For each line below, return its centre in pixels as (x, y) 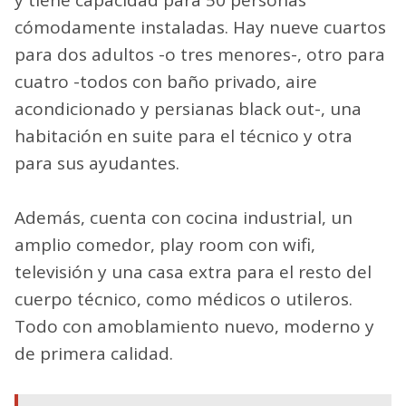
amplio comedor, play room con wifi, (165, 245)
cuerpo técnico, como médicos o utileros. (184, 300)
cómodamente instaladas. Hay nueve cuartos (200, 28)
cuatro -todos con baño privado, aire (166, 82)
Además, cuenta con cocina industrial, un (184, 218)
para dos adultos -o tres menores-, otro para (200, 55)
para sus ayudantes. (97, 164)
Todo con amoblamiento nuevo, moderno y (194, 327)
